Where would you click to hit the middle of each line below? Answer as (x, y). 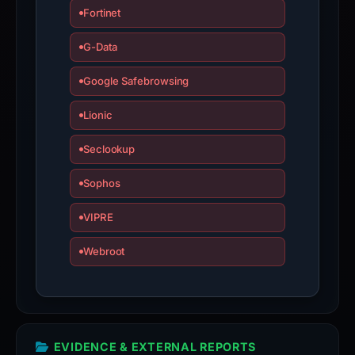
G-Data (100, 47)
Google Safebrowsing (136, 81)
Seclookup (109, 149)
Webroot (104, 251)
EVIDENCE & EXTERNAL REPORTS (155, 347)
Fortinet (102, 13)
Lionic (97, 115)
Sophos (101, 183)
